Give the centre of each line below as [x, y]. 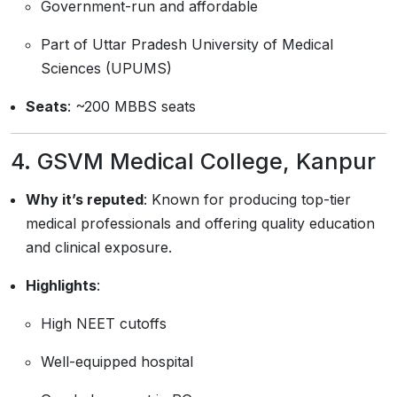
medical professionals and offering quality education [200, 223]
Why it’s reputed [85, 199]
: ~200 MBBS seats [132, 106]
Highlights [61, 285]
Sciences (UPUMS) [106, 68]
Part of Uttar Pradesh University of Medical [187, 44]
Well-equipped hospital [117, 362]
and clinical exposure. [99, 247]
